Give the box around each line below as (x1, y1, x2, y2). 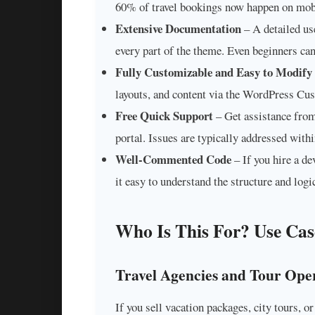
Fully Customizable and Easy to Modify (115, 63, 312, 82)
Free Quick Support (115, 107, 213, 125)
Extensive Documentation (115, 20, 241, 38)
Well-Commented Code (115, 150, 231, 169)
